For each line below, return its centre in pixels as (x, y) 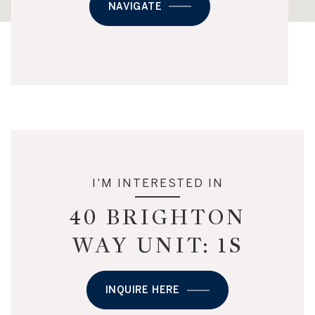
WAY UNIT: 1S (157, 246)
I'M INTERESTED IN (157, 183)
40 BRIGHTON (157, 218)
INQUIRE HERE (143, 290)
